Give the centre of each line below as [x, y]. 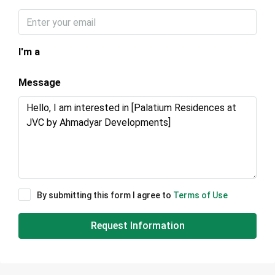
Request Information [137, 226]
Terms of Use [200, 195]
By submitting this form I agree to [105, 195]
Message [40, 83]
